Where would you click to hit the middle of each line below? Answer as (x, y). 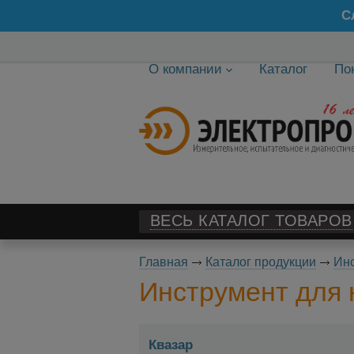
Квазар (170, 345)
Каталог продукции (260, 262)
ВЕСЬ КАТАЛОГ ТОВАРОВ (251, 220)
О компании (185, 69)
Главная (163, 262)
